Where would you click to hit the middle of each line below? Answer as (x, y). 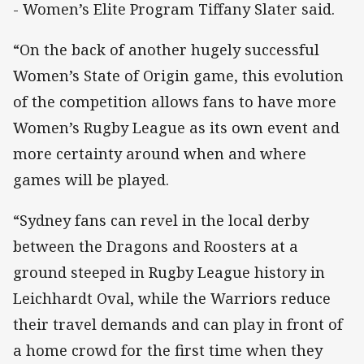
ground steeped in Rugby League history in (169, 272)
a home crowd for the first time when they (168, 350)
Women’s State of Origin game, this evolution (178, 75)
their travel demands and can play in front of (178, 324)
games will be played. (91, 179)
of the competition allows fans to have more (175, 101)
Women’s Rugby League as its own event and (176, 127)
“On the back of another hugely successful (166, 49)
